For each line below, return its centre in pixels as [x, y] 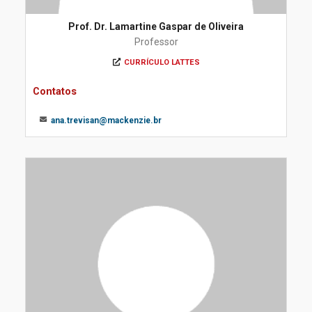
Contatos [55, 91]
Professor [156, 42]
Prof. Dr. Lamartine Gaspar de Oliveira [156, 26]
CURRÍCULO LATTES [162, 62]
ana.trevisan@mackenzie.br [106, 120]
